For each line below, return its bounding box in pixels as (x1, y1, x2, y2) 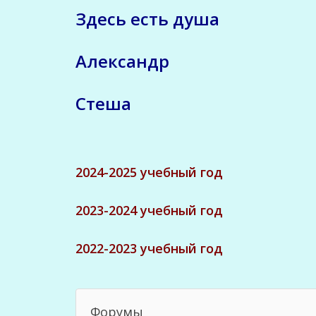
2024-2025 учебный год (75, 163, 223, 181)
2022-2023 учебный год (75, 239, 223, 257)
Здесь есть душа (75, 6, 219, 30)
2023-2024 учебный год (75, 201, 223, 219)
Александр (75, 49, 169, 73)
